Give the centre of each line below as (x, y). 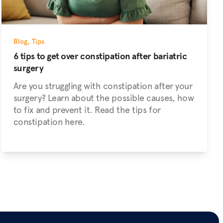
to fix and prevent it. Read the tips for (87, 110)
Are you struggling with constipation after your (103, 86)
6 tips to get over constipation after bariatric (100, 56)
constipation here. (49, 122)
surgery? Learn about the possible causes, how (104, 98)
